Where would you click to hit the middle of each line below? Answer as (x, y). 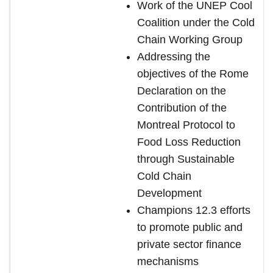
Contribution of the (182, 108)
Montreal (158, 125)
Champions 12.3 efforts (194, 210)
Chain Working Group (190, 40)
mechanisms (168, 261)
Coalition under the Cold (196, 23)
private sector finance (189, 244)
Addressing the (174, 57)
